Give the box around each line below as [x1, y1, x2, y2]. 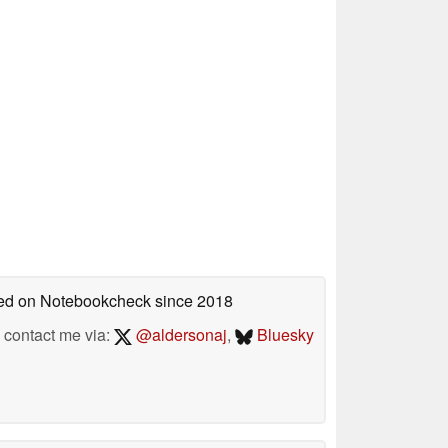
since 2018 [151, 288, 233, 312]
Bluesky [253, 322, 314, 346]
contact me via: [4, 322, 115, 346]
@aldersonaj [131, 322, 227, 346]
